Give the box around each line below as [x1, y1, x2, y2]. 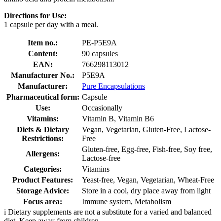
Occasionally [82, 103, 122, 112]
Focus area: [23, 197, 62, 206]
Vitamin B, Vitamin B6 [82, 114, 154, 123]
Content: [28, 49, 58, 58]
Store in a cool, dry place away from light [82, 186, 211, 195]
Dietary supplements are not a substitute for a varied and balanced [8, 207, 212, 216]
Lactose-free [82, 153, 120, 162]
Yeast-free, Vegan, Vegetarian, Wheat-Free [82, 175, 214, 184]
